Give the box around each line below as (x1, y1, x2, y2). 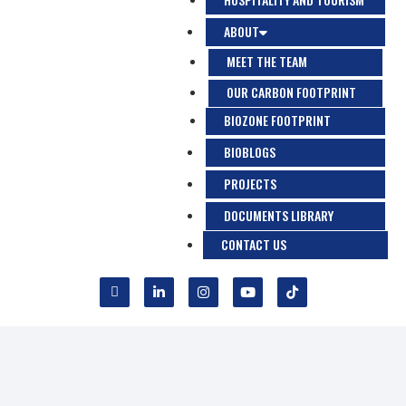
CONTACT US (221, 235, 286, 254)
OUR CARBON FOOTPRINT (227, 82, 356, 101)
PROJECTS (224, 174, 276, 193)
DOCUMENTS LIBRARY (224, 206, 333, 225)
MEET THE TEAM (227, 52, 307, 71)
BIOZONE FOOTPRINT (224, 111, 331, 130)
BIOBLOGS (224, 142, 275, 161)
